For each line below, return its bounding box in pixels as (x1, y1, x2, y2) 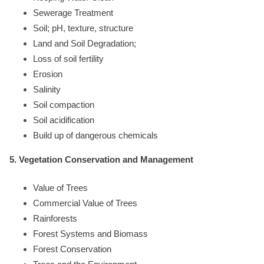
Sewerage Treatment (33, 7, 113, 18)
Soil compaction (33, 99, 94, 110)
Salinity (33, 84, 61, 94)
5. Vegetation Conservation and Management (9, 154, 193, 164)
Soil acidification (33, 114, 94, 125)
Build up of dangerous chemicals (33, 130, 158, 140)
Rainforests (33, 213, 77, 223)
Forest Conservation (33, 244, 111, 254)
